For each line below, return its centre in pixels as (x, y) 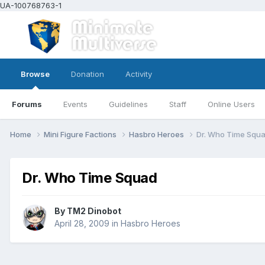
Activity (139, 74)
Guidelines (128, 104)
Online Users (231, 104)
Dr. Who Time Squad (90, 177)
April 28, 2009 (82, 224)
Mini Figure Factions (81, 134)
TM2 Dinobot (94, 211)
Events (75, 104)
